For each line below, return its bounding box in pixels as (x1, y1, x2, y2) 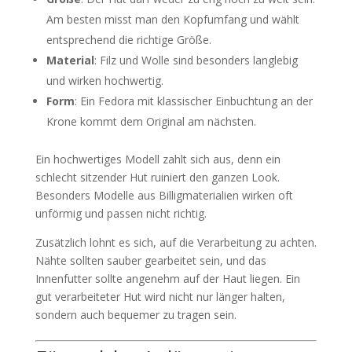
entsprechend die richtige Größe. (46, 32, 211, 47)
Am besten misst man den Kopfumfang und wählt (46, 12, 299, 27)
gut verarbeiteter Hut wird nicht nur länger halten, (35, 289, 285, 304)
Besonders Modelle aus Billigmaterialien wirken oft (35, 188, 293, 203)
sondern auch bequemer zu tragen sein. (35, 307, 236, 322)
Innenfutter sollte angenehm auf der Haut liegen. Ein (35, 271, 300, 286)
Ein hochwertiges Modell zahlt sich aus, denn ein (35, 152, 280, 167)
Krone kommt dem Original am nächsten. (46, 114, 256, 129)
